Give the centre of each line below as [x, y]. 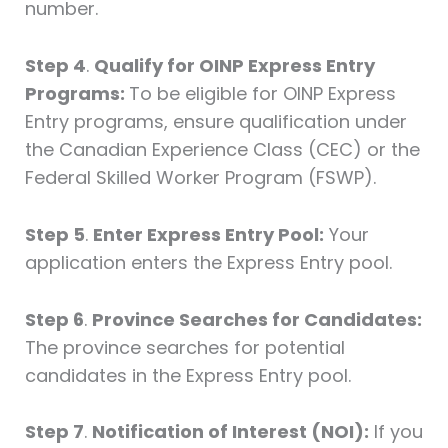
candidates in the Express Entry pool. [187, 375]
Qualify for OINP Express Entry [234, 65]
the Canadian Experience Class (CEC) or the [222, 149]
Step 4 [55, 65]
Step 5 [54, 234]
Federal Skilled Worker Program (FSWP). [200, 177]
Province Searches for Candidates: [256, 319]
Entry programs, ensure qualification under [215, 121]
